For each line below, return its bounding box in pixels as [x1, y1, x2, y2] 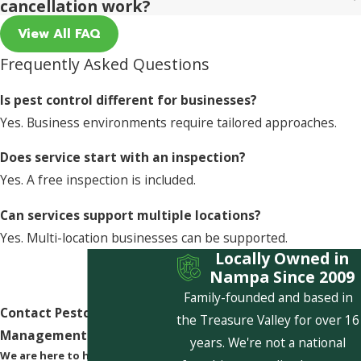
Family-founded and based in [183, 288, 353, 306]
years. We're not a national [190, 333, 346, 351]
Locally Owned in [214, 247, 349, 269]
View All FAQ [17, 23, 101, 44]
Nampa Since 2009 [209, 265, 355, 288]
